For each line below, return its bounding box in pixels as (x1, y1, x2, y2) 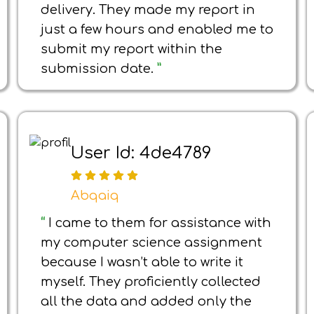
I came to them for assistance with (48, 216, 271, 230)
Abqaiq (71, 189, 119, 203)
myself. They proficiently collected (41, 275, 261, 289)
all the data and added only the (41, 294, 252, 308)
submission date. (41, 62, 157, 76)
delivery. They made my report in (41, 3, 255, 17)
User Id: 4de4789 (71, 143, 212, 163)
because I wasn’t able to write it (41, 255, 243, 269)
